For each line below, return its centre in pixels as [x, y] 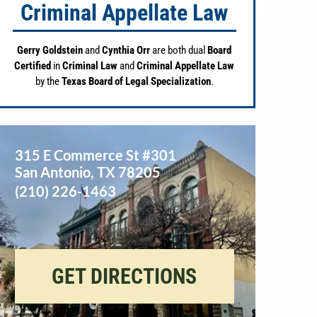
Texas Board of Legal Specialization [136, 82]
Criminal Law [90, 66]
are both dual [179, 51]
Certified [33, 66]
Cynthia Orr [126, 51]
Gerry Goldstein [50, 51]
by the [48, 82]
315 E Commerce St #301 [96, 155]
